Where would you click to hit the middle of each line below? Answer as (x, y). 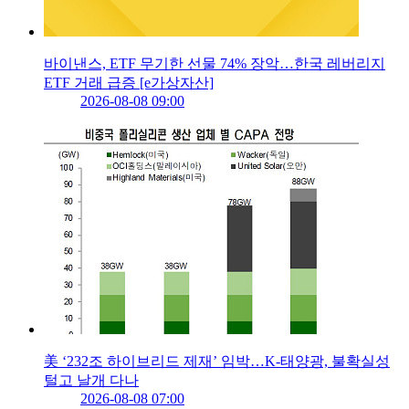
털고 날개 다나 (91, 381)
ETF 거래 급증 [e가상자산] (129, 83)
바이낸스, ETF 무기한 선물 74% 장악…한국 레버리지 (215, 64)
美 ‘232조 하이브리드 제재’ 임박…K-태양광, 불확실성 (217, 362)
